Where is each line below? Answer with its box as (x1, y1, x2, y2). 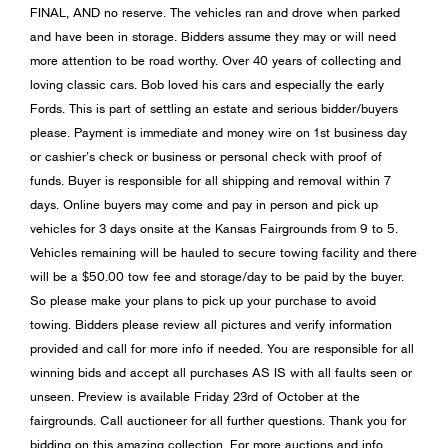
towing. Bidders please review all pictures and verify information (30, 316, 392, 333)
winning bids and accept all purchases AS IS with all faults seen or (30, 364, 412, 381)
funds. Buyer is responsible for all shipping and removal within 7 (30, 172, 391, 189)
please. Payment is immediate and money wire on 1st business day (30, 124, 407, 141)
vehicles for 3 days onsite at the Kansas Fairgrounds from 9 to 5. (30, 220, 398, 237)
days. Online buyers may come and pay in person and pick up (30, 196, 378, 213)
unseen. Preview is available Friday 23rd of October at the (30, 388, 360, 405)
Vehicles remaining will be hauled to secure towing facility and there (30, 244, 417, 261)
